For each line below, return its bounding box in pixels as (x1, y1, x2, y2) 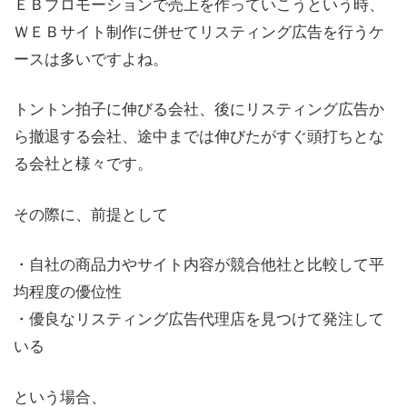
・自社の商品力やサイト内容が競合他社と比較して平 (14, 252, 384, 274)
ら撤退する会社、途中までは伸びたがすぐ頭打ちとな (14, 124, 384, 146)
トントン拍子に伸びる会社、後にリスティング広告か (14, 96, 384, 119)
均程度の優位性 (14, 279, 122, 302)
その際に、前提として (14, 201, 168, 224)
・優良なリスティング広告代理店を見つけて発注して (14, 306, 384, 329)
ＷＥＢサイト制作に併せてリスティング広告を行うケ (14, 18, 384, 42)
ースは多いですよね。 (14, 45, 168, 69)
